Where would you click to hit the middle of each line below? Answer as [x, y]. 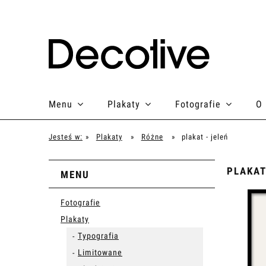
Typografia [98, 236]
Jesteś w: [66, 137]
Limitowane [100, 252]
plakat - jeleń [205, 137]
